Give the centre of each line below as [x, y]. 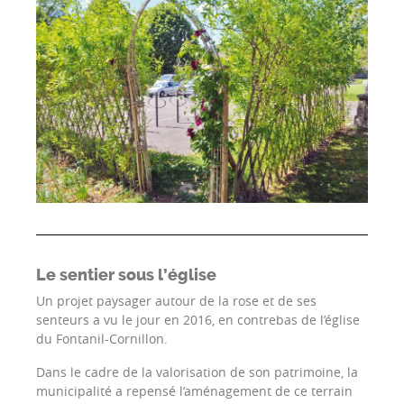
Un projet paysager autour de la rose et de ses [176, 300]
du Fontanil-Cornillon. [102, 338]
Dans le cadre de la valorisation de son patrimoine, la [197, 372]
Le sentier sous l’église [126, 275]
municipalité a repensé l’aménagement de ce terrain [194, 390]
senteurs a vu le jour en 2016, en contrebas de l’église [198, 319]
